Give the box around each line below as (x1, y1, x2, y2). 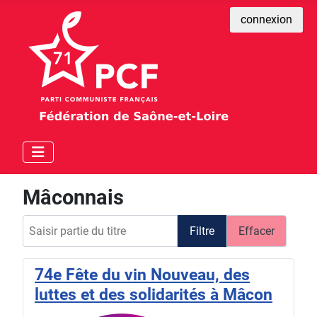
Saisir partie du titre (22, 216, 119, 229)
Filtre (190, 224, 214, 238)
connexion (241, 13, 292, 26)
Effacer (238, 224, 275, 238)
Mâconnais (23, 185, 124, 209)
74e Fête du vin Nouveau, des (35, 265, 250, 285)
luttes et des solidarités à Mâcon (35, 284, 272, 305)
